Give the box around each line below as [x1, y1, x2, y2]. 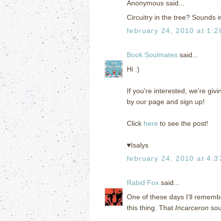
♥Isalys [127, 141, 148, 149]
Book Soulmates [127, 50, 178, 59]
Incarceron [175, 203, 209, 212]
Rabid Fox [127, 178, 159, 186]
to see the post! [158, 119, 208, 127]
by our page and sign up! [127, 97, 205, 106]
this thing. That [127, 203, 175, 212]
